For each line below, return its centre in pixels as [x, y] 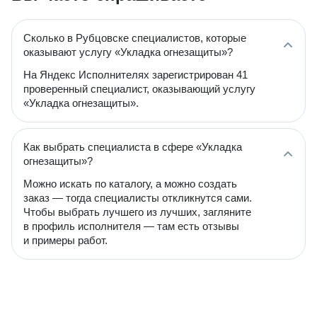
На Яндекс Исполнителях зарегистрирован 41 [136, 75]
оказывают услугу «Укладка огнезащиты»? [128, 52]
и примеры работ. [65, 240]
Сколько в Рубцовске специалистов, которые [135, 38]
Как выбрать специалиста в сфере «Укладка [133, 147]
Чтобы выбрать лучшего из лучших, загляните [137, 212]
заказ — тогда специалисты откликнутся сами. [138, 198]
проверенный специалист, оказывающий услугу [139, 89]
